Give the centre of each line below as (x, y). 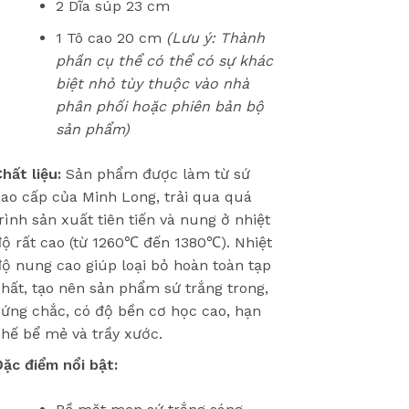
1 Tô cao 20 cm (110, 37)
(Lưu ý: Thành (215, 37)
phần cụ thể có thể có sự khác (164, 60)
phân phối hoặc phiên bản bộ (159, 106)
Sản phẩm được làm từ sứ (155, 173)
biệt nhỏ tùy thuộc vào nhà (152, 83)
